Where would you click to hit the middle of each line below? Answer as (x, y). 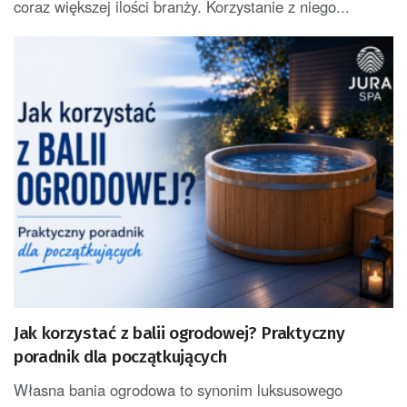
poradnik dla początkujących (120, 357)
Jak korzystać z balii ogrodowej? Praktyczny (179, 333)
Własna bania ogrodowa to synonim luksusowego (178, 390)
